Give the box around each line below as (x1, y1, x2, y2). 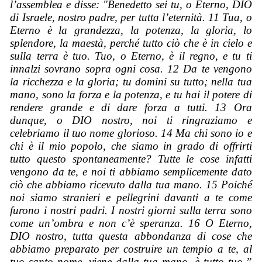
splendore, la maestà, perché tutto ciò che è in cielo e (10, 36, 252, 49)
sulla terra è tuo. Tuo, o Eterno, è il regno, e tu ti (10, 49, 252, 62)
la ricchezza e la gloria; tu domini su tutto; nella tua (10, 75, 252, 88)
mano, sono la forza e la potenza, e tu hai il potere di (10, 88, 252, 101)
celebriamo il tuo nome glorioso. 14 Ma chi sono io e (10, 126, 252, 139)
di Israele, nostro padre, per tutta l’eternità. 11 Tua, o (10, 11, 252, 23)
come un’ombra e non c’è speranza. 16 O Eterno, (10, 216, 252, 229)
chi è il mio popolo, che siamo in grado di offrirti (10, 139, 252, 152)
